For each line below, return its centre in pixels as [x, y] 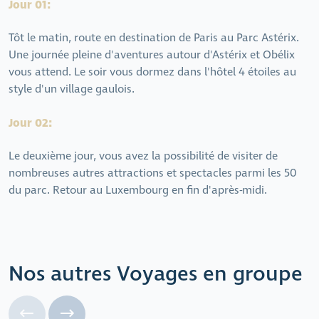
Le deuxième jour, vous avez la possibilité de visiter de [143, 157]
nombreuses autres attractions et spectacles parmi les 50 [153, 174]
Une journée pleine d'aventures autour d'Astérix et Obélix [152, 56]
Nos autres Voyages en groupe [156, 274]
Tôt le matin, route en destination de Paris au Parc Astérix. [154, 38]
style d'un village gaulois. [72, 90]
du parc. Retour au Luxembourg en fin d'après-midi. [138, 191]
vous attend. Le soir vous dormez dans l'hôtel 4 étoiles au [152, 73]
